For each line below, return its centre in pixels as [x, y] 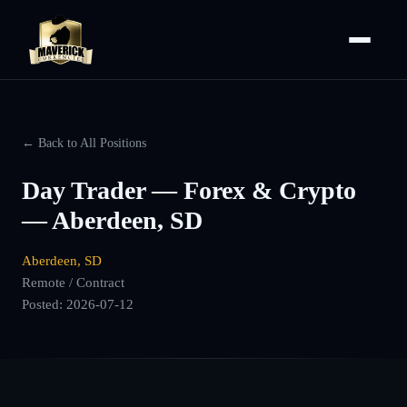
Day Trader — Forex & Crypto [189, 190]
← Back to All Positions [84, 143]
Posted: [44, 304]
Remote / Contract [73, 282]
